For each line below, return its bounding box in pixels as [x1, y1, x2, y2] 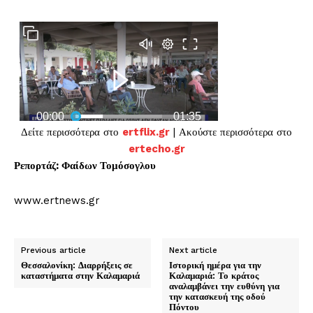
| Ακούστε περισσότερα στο [170, 126, 292, 139]
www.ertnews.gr [14, 194, 100, 208]
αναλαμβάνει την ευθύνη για [169, 279, 280, 293]
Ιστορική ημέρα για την [169, 259, 262, 272]
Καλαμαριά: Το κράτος [169, 269, 259, 282]
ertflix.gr [122, 126, 170, 139]
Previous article [21, 245, 86, 256]
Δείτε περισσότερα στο [21, 126, 122, 139]
